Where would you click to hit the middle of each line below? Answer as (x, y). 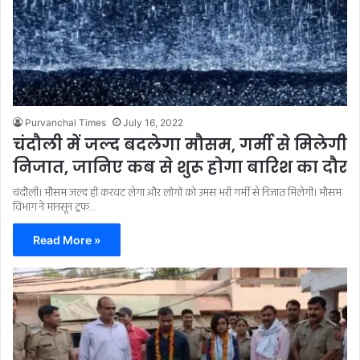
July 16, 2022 (153, 122)
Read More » (67, 239)
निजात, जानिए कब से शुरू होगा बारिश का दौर (180, 167)
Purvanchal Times (65, 122)
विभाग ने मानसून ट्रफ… (55, 207)
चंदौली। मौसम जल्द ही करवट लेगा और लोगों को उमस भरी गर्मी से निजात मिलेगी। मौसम (177, 193)
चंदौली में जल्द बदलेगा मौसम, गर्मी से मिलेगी (180, 144)
